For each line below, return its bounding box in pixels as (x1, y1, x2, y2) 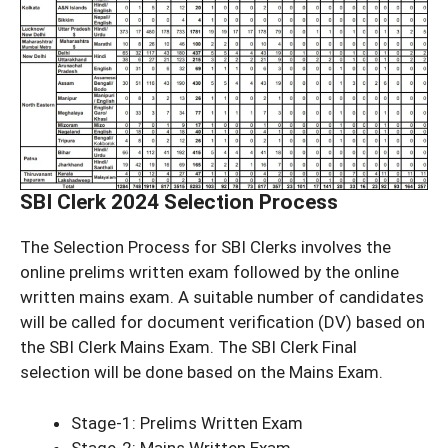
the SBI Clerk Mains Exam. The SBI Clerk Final (20, 337, 357, 358)
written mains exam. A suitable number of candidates (20, 287, 424, 308)
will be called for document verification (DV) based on (20, 312, 425, 333)
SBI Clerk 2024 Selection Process (20, 190, 338, 215)
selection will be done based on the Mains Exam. (20, 362, 383, 383)
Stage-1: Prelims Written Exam (71, 412, 303, 433)
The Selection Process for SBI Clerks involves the (20, 237, 391, 258)
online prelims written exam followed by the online (20, 262, 399, 283)
